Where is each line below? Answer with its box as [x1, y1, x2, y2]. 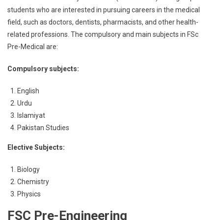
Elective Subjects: [7, 143, 65, 151]
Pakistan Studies [17, 124, 69, 132]
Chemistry [17, 178, 49, 186]
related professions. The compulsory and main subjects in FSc [7, 30, 198, 38]
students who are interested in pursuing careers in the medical [7, 6, 200, 14]
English [17, 87, 39, 95]
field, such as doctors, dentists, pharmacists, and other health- [7, 18, 198, 26]
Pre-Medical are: [7, 43, 58, 51]
